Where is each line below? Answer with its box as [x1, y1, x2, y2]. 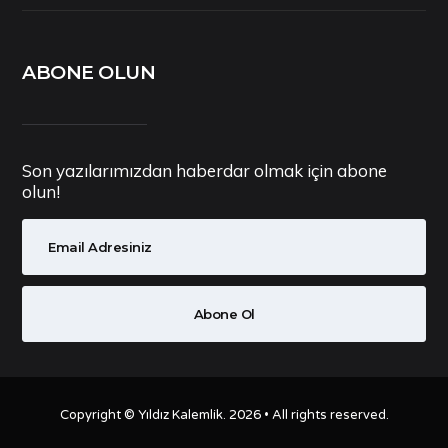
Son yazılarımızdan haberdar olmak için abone [22, 160, 388, 182]
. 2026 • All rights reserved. [222, 407, 389, 424]
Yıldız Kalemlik [137, 407, 223, 424]
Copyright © [59, 407, 138, 424]
